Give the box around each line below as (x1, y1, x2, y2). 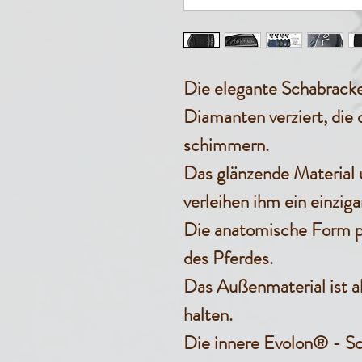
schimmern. (183, 132, 269, 158)
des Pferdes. (183, 245, 273, 271)
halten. (183, 301, 233, 328)
